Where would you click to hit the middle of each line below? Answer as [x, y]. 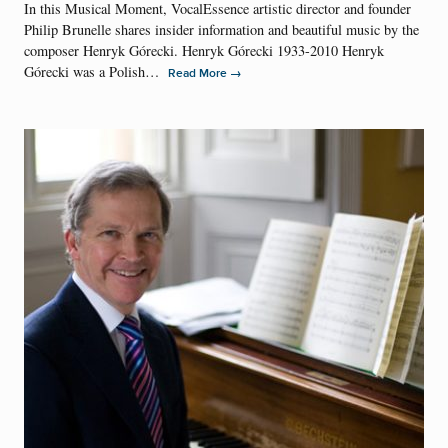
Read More [199, 74]
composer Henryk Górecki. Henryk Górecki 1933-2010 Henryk [204, 51]
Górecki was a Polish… [96, 72]
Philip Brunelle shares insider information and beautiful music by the [221, 30]
